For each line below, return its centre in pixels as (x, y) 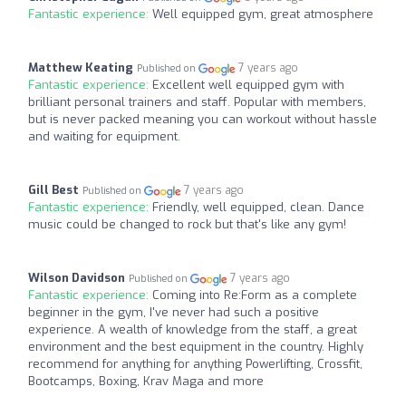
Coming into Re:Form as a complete (255, 295)
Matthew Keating (81, 68)
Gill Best (53, 190)
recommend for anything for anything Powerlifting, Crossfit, (195, 364)
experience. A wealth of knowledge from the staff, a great (193, 330)
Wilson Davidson (77, 278)
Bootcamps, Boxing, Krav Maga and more (146, 382)
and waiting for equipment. (104, 137)
